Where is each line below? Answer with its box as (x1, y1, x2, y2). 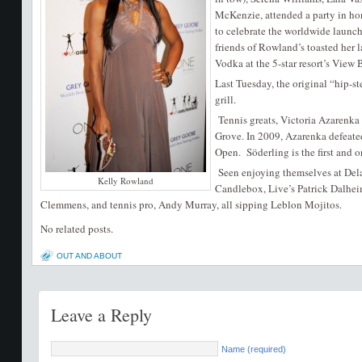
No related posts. (40, 221, 113, 237)
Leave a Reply (50, 303, 152, 327)
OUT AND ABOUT (56, 251, 122, 261)
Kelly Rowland (97, 175, 154, 187)
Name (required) (221, 344, 286, 355)
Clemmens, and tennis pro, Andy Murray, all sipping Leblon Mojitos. (40, 197, 342, 213)
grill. (214, 92, 239, 107)
